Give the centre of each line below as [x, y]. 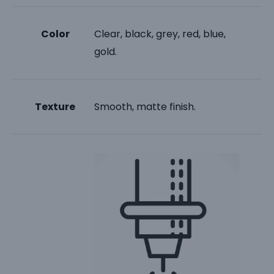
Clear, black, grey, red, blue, [160, 34]
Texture [55, 106]
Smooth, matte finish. [145, 106]
